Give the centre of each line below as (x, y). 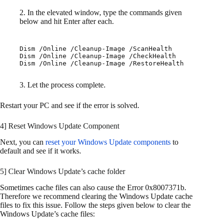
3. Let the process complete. (63, 85)
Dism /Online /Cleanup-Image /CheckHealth (98, 56)
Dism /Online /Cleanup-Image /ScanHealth (96, 48)
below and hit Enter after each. (67, 21)
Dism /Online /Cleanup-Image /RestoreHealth (102, 63)
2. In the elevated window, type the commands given (101, 12)
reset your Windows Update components (108, 142)
